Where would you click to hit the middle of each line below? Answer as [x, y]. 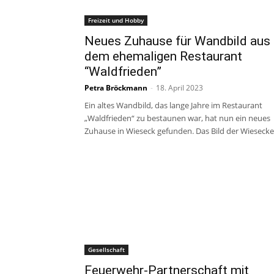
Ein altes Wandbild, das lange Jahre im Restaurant [173, 105]
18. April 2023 [180, 88]
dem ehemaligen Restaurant [163, 56]
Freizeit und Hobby [116, 20]
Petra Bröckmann [116, 88]
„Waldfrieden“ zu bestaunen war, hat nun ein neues [177, 118]
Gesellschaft [106, 250]
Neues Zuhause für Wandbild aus [177, 41]
